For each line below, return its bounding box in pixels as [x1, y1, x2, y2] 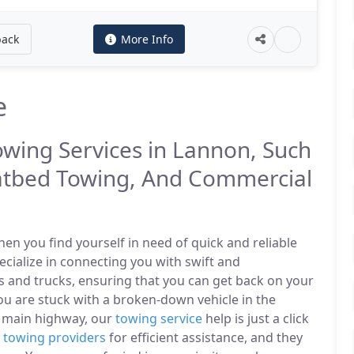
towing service [115, 310, 202, 327]
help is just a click [202, 310, 309, 327]
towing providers [3, 329, 106, 346]
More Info [121, 32, 174, 47]
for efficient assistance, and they [106, 329, 303, 346]
